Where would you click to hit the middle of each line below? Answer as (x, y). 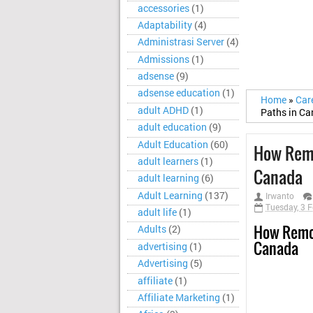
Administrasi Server (181, 42)
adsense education (179, 93)
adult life (157, 212)
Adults (152, 230)
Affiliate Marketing (179, 297)
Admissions (163, 59)
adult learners (168, 161)
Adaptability (165, 25)
